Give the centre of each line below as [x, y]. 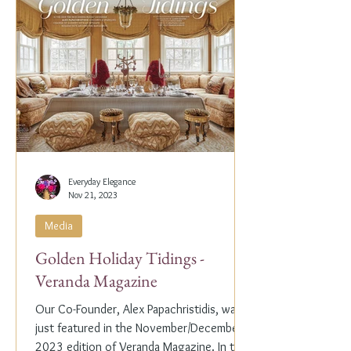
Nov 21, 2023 [93, 195]
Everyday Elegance [102, 182]
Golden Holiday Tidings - [120, 259]
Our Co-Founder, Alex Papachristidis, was [138, 309]
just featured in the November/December [139, 328]
